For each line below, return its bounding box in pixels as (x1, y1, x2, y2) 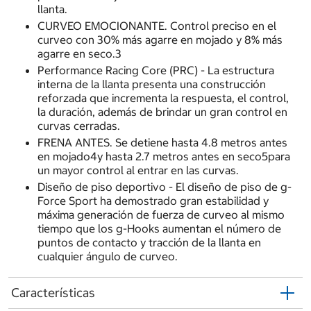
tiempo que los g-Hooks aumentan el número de (37, 221, 281, 235)
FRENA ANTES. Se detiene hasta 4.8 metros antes (37, 135, 287, 149)
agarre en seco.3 (37, 47, 121, 61)
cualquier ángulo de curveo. (37, 249, 178, 263)
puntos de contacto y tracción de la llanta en (37, 235, 261, 249)
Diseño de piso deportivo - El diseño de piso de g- (37, 179, 292, 194)
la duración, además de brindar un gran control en (37, 104, 287, 119)
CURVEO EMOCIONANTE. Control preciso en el (37, 19, 276, 33)
